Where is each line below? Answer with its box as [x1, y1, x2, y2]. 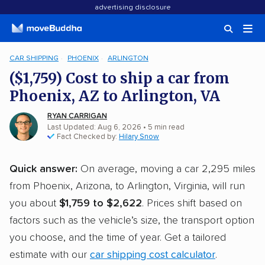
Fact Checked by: [57, 133, 119, 141]
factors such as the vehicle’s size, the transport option [9, 215, 254, 226]
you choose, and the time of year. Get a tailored [9, 232, 226, 243]
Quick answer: [9, 164, 77, 174]
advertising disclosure [94, 4, 171, 11]
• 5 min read [141, 124, 185, 131]
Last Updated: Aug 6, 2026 [47, 124, 141, 131]
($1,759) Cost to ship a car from [9, 69, 230, 88]
